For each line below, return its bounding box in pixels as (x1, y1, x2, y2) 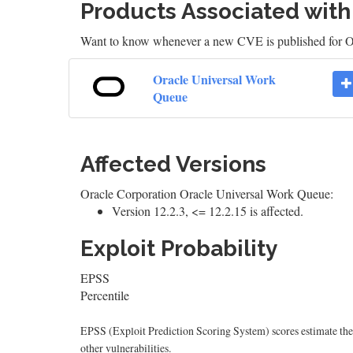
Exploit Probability (80, 236, 277, 262)
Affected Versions (80, 151, 266, 177)
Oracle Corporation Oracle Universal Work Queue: (80, 185, 333, 202)
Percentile (80, 287, 129, 303)
